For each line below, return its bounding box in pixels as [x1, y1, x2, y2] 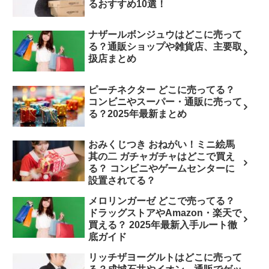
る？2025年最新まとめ [88, 108, 187, 119]
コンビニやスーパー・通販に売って [88, 96, 242, 107]
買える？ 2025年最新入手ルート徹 [88, 219, 237, 230]
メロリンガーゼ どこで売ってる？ [88, 195, 235, 206]
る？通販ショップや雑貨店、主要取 [88, 41, 242, 52]
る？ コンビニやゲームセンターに [88, 163, 235, 174]
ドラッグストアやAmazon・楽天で [88, 207, 241, 218]
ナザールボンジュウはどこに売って [88, 29, 242, 40]
